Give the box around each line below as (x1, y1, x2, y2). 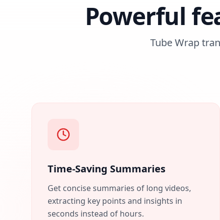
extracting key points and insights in (48, 195, 182, 206)
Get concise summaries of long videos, (48, 183, 191, 193)
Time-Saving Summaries (48, 162, 165, 175)
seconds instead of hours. (48, 208, 144, 219)
